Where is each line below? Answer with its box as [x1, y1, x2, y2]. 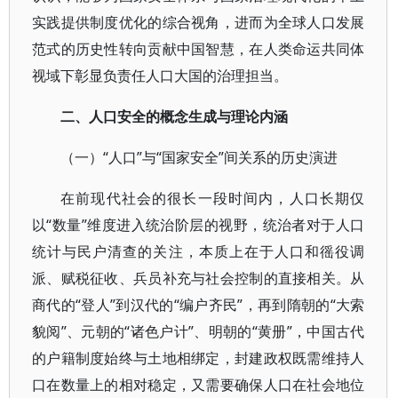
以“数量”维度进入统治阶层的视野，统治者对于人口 [32, 215, 365, 235]
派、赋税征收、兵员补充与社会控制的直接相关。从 [32, 268, 365, 288]
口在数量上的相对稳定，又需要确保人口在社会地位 [32, 375, 365, 394]
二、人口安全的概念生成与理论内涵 [60, 107, 288, 126]
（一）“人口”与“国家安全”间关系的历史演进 [60, 147, 338, 167]
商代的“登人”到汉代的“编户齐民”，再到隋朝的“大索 [32, 295, 365, 314]
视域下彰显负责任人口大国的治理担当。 [32, 66, 288, 85]
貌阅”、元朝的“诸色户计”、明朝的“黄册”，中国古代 [32, 322, 365, 341]
